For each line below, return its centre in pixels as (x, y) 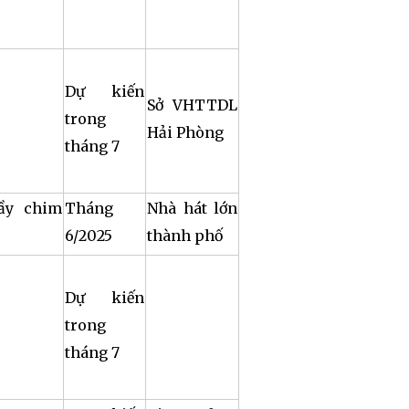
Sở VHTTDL (192, 105)
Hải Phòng (185, 132)
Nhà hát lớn (192, 208)
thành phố (185, 236)
